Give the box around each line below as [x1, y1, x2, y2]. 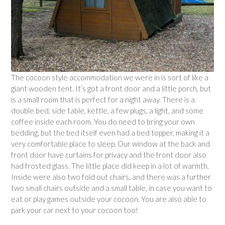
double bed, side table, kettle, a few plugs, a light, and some [11, 105, 203, 115]
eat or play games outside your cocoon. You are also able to [11, 194, 206, 203]
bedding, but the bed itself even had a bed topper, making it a [11, 128, 209, 137]
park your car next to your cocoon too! [11, 205, 138, 214]
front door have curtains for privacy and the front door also [11, 150, 206, 159]
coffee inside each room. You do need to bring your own [11, 117, 195, 126]
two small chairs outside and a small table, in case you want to [11, 183, 212, 192]
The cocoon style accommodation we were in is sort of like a [11, 72, 208, 82]
